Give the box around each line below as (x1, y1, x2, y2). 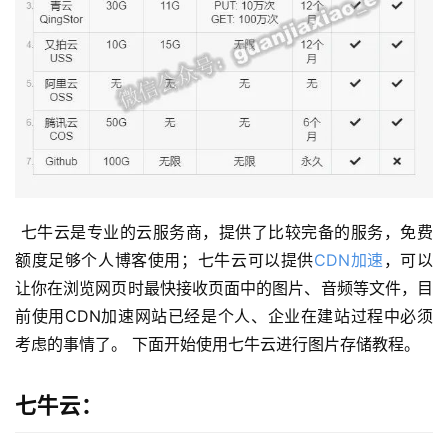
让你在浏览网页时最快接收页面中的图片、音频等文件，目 (15, 278, 433, 299)
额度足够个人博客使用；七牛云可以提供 (15, 250, 314, 271)
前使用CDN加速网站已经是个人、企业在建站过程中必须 (15, 306, 433, 327)
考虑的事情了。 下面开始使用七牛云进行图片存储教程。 (15, 334, 425, 355)
